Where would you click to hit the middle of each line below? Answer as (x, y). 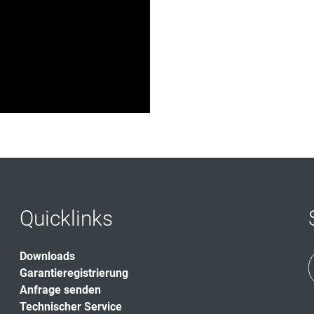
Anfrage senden (60, 290)
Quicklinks (66, 219)
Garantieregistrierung (74, 273)
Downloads (47, 257)
